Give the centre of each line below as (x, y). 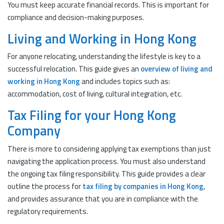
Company (34, 130)
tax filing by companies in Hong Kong (143, 186)
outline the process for (45, 186)
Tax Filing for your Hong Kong (92, 115)
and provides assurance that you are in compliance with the (103, 198)
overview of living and (176, 69)
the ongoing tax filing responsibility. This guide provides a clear (106, 173)
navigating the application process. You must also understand (106, 161)
